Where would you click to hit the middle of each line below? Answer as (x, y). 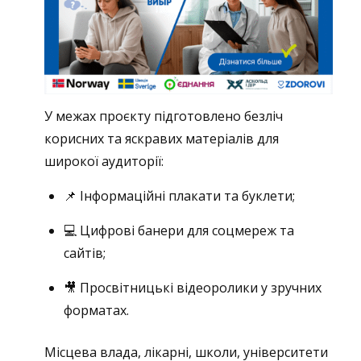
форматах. (96, 311)
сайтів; (85, 253)
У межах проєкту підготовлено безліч (164, 116)
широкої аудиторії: (104, 162)
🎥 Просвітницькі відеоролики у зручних (193, 288)
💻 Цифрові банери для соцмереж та (179, 231)
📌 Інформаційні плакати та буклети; (179, 196)
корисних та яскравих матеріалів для (162, 139)
